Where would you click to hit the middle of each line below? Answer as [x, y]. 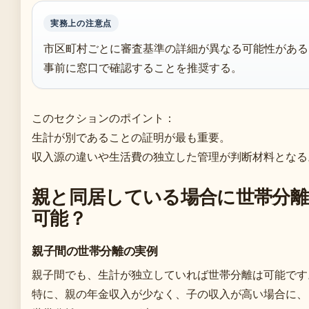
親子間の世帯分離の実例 [95, 251]
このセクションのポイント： [103, 118]
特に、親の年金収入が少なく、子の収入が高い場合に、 [170, 293]
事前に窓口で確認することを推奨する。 [143, 67]
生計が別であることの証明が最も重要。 [131, 137]
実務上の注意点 [81, 23]
